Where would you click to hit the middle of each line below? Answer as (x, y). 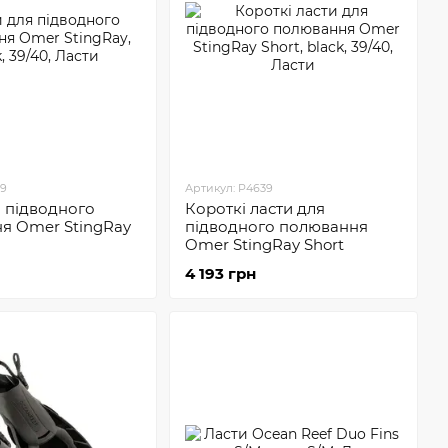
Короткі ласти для (254, 208)
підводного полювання (276, 226)
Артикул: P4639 (228, 188)
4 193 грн (220, 273)
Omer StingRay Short (264, 244)
